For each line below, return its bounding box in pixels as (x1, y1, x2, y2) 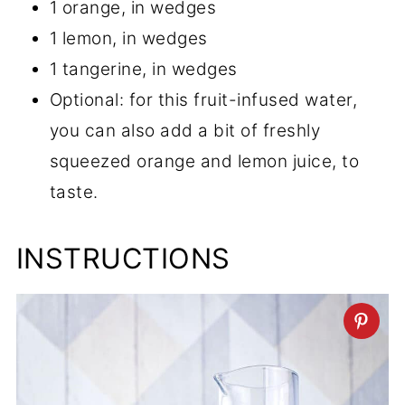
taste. (49, 182, 99, 202)
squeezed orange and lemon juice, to (49, 151, 360, 172)
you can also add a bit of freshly (49, 120, 321, 141)
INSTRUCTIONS (15, 241, 231, 275)
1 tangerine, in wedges (49, 59, 238, 80)
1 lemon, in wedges (49, 28, 208, 49)
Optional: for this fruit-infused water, (49, 89, 358, 110)
